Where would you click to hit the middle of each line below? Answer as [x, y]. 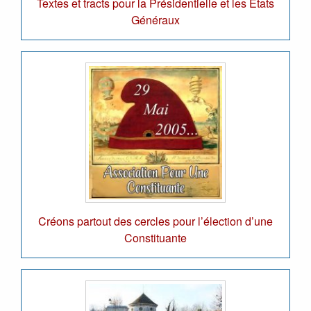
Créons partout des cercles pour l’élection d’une [155, 221]
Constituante [155, 237]
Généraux [155, 19]
